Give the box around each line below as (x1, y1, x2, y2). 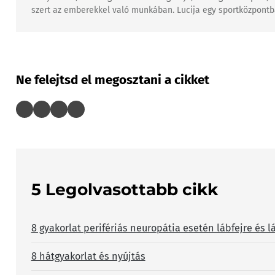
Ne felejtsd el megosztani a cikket (15, 72, 209, 87)
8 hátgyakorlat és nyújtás (31, 250, 145, 262)
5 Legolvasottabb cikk (31, 179, 218, 199)
